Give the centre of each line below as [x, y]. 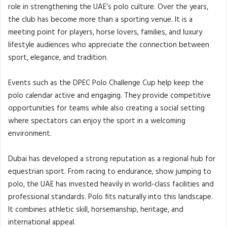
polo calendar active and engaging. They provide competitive [109, 96]
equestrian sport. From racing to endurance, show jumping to [110, 172]
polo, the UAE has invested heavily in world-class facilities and [111, 184]
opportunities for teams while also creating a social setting [106, 108]
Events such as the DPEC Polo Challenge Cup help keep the [106, 83]
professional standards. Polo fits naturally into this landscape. [110, 197]
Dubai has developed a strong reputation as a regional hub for [112, 159]
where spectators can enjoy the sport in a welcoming [97, 121]
